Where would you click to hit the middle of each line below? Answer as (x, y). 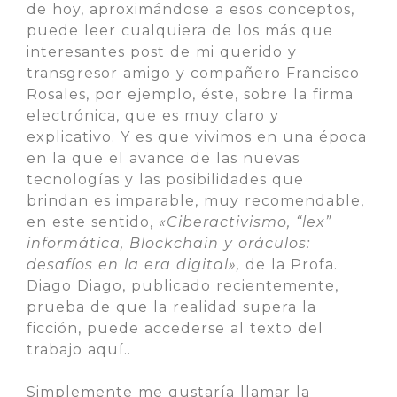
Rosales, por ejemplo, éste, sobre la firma (190, 94)
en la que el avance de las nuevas (163, 158)
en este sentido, (93, 222)
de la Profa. (292, 265)
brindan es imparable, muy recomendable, (195, 201)
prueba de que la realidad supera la (171, 307)
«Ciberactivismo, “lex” (245, 222)
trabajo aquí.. (79, 350)
